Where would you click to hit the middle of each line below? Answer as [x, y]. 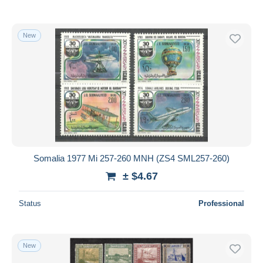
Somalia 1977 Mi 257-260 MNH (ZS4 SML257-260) [131, 158]
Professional [221, 203]
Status [30, 203]
